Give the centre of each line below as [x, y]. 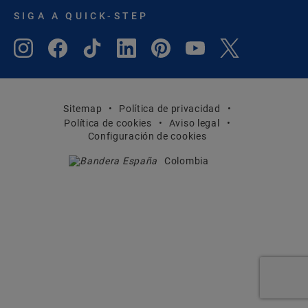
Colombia [187, 161]
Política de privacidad [170, 109]
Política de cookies [108, 123]
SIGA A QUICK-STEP [81, 15]
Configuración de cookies [147, 136]
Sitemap [83, 109]
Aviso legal [194, 123]
